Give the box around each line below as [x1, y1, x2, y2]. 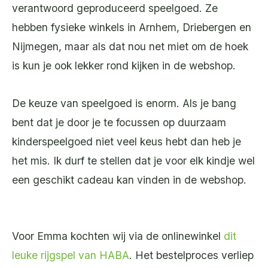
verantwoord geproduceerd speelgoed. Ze [12, 2, 218, 15]
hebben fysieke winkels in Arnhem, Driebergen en [12, 21, 251, 34]
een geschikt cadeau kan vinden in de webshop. [12, 173, 249, 186]
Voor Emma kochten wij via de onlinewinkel [12, 229, 224, 242]
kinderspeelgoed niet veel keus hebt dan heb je [12, 135, 241, 148]
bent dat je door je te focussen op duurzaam [12, 115, 226, 129]
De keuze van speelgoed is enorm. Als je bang [12, 96, 236, 109]
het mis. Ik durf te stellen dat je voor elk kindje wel [12, 154, 255, 167]
